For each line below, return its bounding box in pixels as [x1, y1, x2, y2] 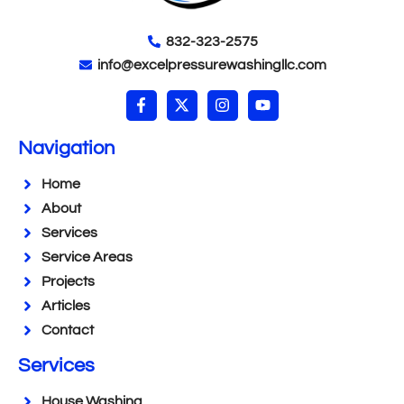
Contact [41, 323, 95, 338]
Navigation [18, 137, 115, 159]
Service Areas [41, 250, 133, 265]
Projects [41, 274, 96, 289]
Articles [41, 298, 91, 314]
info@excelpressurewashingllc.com [97, 57, 327, 72]
